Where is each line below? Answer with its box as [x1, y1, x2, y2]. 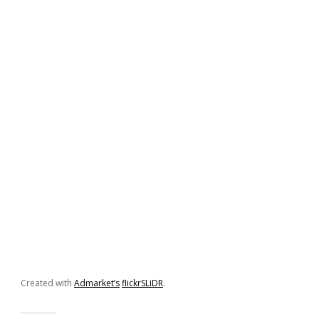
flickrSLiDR [122, 276, 163, 289]
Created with [21, 276, 74, 289]
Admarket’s [74, 276, 120, 289]
